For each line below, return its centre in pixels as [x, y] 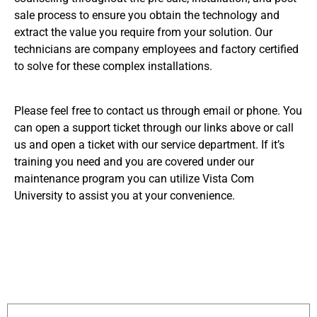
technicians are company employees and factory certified [156, 50]
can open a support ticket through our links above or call [154, 127]
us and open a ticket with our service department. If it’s [149, 144]
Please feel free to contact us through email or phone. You [158, 110]
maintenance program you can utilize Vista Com [134, 178]
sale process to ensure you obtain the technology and [147, 16]
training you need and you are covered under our [134, 161]
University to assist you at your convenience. [125, 195]
